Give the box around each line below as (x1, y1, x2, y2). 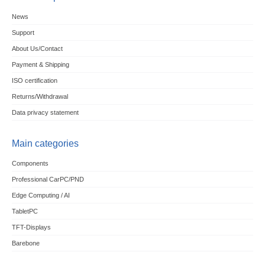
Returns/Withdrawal (11, 93, 68, 100)
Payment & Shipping (11, 61, 69, 68)
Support (11, 29, 34, 36)
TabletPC (11, 208, 38, 215)
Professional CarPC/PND (11, 176, 84, 183)
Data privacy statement (11, 109, 79, 116)
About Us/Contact (11, 45, 63, 52)
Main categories (11, 138, 79, 148)
